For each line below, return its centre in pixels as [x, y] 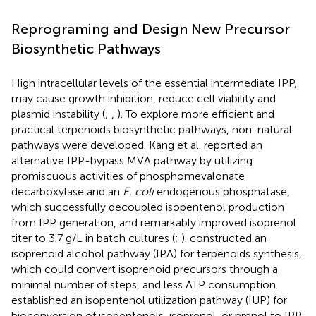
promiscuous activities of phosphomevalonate [128, 176]
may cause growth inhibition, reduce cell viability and [144, 99]
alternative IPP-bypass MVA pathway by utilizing [132, 161]
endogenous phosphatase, [222, 192]
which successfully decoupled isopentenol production [148, 207]
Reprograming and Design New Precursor [151, 29]
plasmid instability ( [58, 114]
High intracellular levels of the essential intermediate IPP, [154, 83]
